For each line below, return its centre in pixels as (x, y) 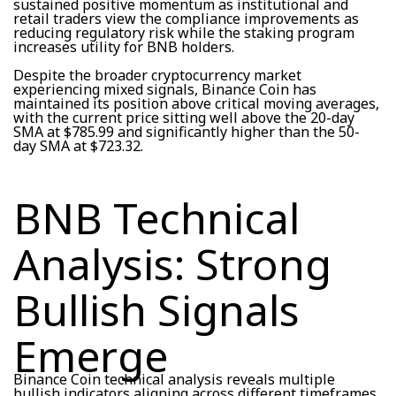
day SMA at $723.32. (78, 145)
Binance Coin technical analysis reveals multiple (174, 379)
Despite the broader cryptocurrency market (157, 75)
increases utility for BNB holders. (124, 46)
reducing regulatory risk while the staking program (184, 32)
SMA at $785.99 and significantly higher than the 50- (187, 131)
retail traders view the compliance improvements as (186, 18)
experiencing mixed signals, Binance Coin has (165, 89)
